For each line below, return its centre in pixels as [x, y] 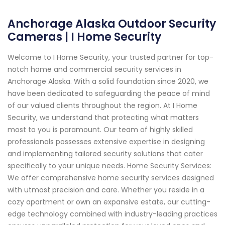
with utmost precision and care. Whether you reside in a [106, 190]
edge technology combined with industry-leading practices [113, 214]
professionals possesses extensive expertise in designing [106, 141]
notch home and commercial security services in [94, 69]
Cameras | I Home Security [84, 37]
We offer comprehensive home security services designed [111, 178]
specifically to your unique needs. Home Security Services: [109, 165]
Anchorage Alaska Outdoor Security [112, 24]
